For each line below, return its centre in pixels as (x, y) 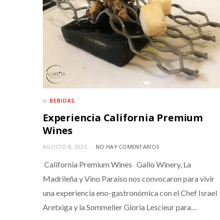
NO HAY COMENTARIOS (128, 147)
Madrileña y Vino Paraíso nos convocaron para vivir (129, 179)
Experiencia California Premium (123, 118)
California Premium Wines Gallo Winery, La (117, 165)
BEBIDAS (62, 101)
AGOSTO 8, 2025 (65, 147)
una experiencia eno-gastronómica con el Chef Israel (130, 193)
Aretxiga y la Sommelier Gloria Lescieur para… (120, 207)
